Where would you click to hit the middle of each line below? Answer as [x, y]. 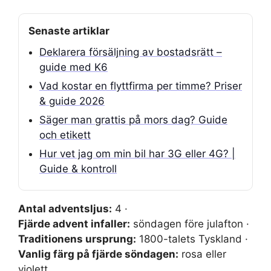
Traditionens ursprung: [77, 239]
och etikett [65, 135]
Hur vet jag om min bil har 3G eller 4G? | [137, 154]
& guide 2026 [72, 101]
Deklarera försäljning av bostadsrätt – [131, 52]
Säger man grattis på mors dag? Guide [133, 120]
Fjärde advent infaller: [74, 224]
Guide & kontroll [78, 169]
